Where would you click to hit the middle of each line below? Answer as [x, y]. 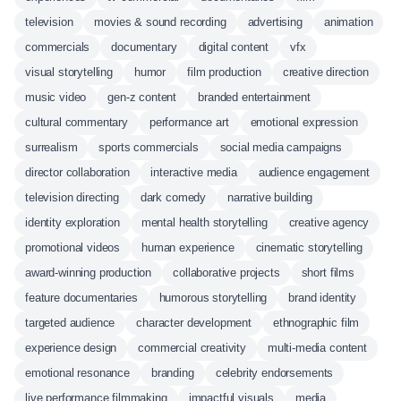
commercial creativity [192, 348]
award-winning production [89, 273]
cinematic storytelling [309, 247]
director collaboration [77, 172]
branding [172, 373]
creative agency [329, 222]
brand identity [323, 298]
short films [328, 273]
